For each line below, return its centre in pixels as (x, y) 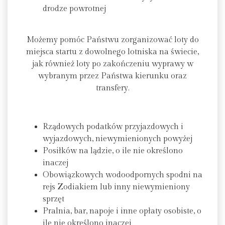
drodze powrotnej (74, 9)
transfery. (113, 88)
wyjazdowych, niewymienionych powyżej (118, 139)
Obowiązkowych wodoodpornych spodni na (123, 175)
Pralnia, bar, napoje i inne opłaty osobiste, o (122, 211)
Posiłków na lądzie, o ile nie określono (113, 151)
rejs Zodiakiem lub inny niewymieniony (116, 187)
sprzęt (53, 199)
